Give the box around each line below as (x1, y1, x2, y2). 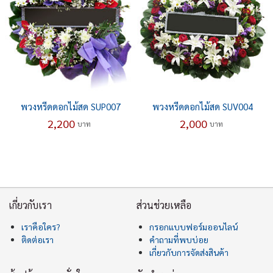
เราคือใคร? (21, 221, 61, 233)
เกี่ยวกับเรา (9, 199, 52, 212)
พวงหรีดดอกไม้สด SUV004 (152, 101, 253, 113)
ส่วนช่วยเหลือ (136, 199, 191, 212)
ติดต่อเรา (21, 234, 54, 246)
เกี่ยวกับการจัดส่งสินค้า (149, 247, 229, 258)
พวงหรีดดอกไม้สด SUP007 (20, 101, 121, 113)
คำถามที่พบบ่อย (149, 234, 208, 246)
